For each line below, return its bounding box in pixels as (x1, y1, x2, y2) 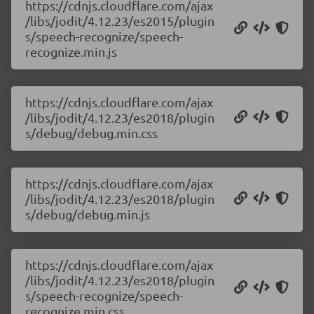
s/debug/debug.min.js (25, 207, 150, 221)
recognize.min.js (25, 44, 117, 59)
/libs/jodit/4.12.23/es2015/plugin (25, 13, 214, 28)
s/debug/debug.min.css (25, 125, 158, 140)
